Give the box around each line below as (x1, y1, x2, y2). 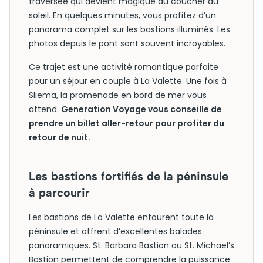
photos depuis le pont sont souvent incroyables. (29, 38, 225, 49)
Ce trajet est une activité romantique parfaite (29, 61, 218, 73)
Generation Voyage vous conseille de (61, 103, 222, 115)
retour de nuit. (29, 131, 90, 143)
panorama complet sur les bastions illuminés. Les (29, 23, 230, 35)
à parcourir (29, 186, 90, 200)
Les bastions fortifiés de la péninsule (29, 169, 228, 183)
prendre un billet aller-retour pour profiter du (29, 117, 224, 129)
